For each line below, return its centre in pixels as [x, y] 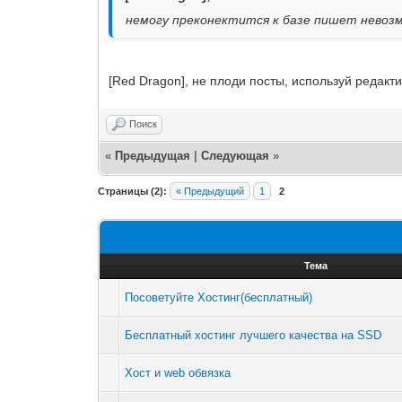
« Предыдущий [210, 191]
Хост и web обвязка [178, 372]
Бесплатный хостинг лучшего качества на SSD [253, 335]
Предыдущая [153, 155]
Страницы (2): [133, 191]
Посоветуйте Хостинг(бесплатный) [219, 297]
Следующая [237, 155]
